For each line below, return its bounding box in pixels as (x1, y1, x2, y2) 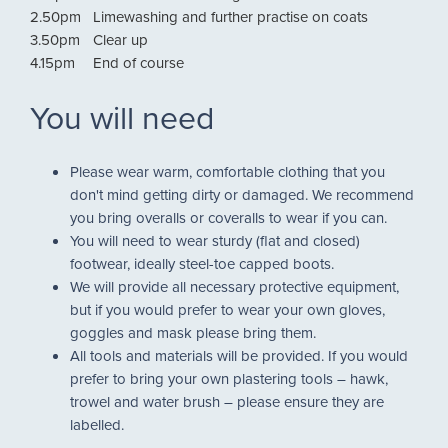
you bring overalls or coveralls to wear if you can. (70, 207, 391, 228)
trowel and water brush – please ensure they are (70, 391, 384, 412)
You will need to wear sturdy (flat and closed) (70, 230, 360, 251)
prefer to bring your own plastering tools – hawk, (70, 368, 388, 389)
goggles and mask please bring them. (70, 322, 320, 343)
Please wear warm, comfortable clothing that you (70, 161, 385, 182)
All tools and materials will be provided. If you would (70, 345, 408, 366)
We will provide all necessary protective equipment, (70, 276, 399, 297)
